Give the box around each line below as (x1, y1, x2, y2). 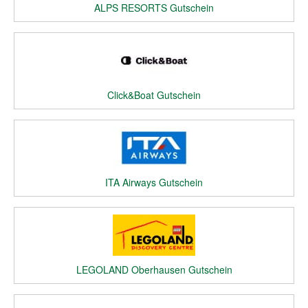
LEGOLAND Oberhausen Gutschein (76, 263, 232, 276)
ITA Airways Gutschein (105, 175, 203, 189)
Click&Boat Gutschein (107, 88, 201, 102)
